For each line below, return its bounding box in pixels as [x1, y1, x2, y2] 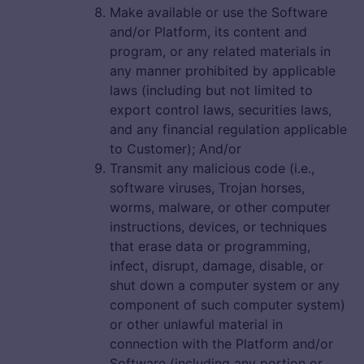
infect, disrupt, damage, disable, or [110, 258, 323, 275]
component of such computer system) [110, 297, 345, 314]
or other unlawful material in [110, 316, 283, 333]
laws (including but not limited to [110, 82, 313, 99]
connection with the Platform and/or [110, 336, 333, 353]
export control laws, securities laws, [110, 102, 331, 119]
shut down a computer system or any [110, 277, 340, 294]
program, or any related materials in [110, 43, 331, 60]
